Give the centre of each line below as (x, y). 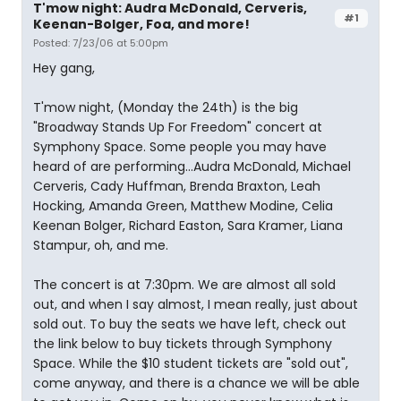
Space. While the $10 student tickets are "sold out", (191, 363)
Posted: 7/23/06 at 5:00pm (101, 43)
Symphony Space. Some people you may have (180, 147)
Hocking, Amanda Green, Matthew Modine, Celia (183, 206)
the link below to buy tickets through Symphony (183, 344)
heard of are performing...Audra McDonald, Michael (192, 166)
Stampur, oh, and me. (101, 245)
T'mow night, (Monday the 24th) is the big (166, 107)
